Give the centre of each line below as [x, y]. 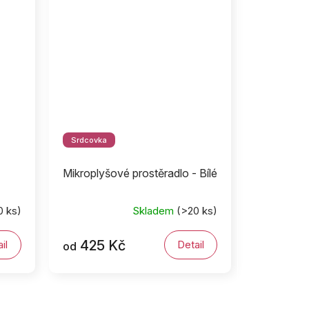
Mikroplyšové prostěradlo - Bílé [140, 173]
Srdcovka [89, 140]
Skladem [154, 210]
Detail [190, 245]
